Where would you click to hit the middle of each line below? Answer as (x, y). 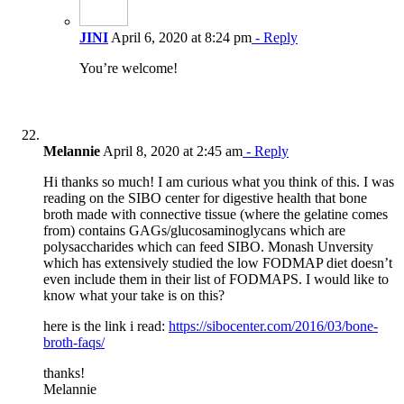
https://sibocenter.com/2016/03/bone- (273, 326)
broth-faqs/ (74, 342)
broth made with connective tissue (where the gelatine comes (216, 214)
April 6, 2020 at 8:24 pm (180, 37)
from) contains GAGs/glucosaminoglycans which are (194, 230)
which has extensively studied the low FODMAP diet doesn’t (218, 262)
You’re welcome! (129, 68)
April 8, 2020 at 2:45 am (171, 151)
